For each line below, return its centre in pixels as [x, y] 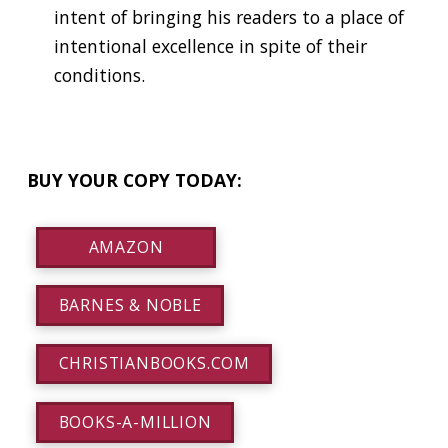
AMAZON [126, 246]
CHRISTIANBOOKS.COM [154, 363]
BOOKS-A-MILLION [135, 421]
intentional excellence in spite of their [210, 46]
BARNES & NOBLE [130, 305]
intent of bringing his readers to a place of [228, 17]
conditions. [99, 75]
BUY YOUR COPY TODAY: [134, 179]
